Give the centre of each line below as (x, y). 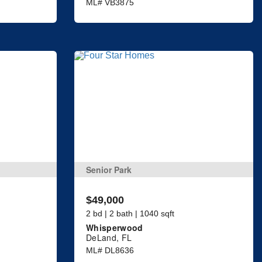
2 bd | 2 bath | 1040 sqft (130, 213)
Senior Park (109, 169)
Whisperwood (115, 227)
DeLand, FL (109, 237)
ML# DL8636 (110, 250)
